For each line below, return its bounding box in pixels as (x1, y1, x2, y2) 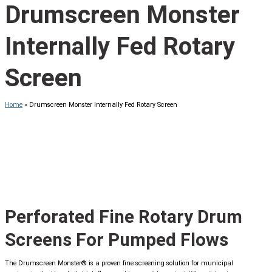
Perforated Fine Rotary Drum (5, 206, 242, 228)
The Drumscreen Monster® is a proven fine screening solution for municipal (5, 259, 233, 268)
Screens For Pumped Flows (5, 229, 228, 251)
